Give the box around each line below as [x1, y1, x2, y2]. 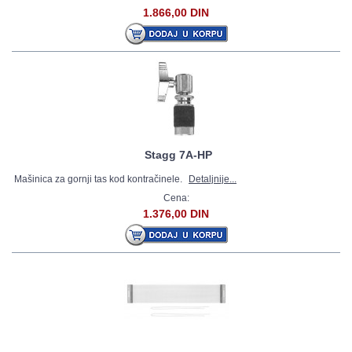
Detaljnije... [189, 174, 236, 185]
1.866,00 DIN [143, 6, 209, 19]
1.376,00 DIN [143, 207, 209, 220]
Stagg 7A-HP [145, 148, 212, 161]
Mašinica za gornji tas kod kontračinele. [14, 174, 185, 185]
